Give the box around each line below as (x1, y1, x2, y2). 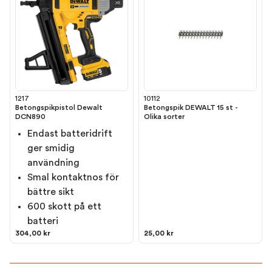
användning (27, 158, 80, 168)
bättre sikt (27, 187, 74, 197)
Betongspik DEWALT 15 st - (144, 104, 238, 111)
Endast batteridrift (27, 129, 112, 138)
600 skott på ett (27, 202, 101, 211)
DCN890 (15, 113, 46, 120)
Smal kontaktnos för (27, 172, 119, 182)
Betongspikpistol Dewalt (15, 104, 103, 111)
